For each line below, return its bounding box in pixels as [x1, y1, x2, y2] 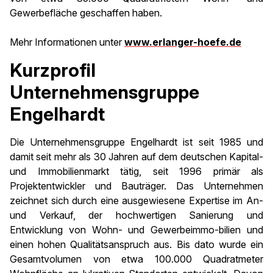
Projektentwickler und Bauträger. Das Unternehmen [10, 180, 263, 192]
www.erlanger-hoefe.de [124, 36, 241, 48]
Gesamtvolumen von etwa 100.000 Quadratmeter [10, 253, 263, 265]
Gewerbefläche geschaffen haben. [10, 7, 162, 19]
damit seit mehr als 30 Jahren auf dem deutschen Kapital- [10, 151, 263, 163]
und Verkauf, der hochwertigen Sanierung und [10, 209, 263, 221]
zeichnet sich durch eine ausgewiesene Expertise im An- [10, 194, 263, 207]
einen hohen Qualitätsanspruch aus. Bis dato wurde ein [10, 238, 263, 250]
